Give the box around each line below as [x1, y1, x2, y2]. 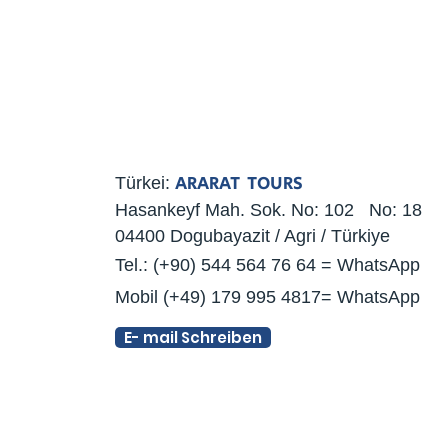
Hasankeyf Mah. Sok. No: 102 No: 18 [115, 200, 422, 220]
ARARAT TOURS [175, 171, 303, 197]
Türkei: [115, 173, 175, 193]
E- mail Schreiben [124, 327, 262, 348]
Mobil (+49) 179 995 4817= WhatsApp [115, 287, 420, 307]
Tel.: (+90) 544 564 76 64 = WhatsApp [115, 255, 420, 275]
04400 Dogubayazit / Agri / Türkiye [115, 226, 390, 246]
